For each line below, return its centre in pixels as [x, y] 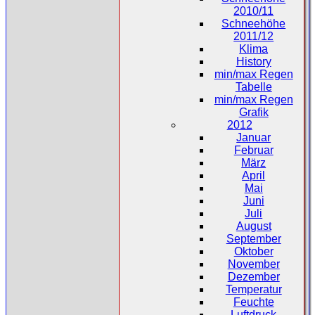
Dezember [253, 276]
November [253, 264]
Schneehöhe [254, 23]
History [253, 61]
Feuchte [253, 302]
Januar [254, 137]
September [253, 238]
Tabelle [253, 86]
